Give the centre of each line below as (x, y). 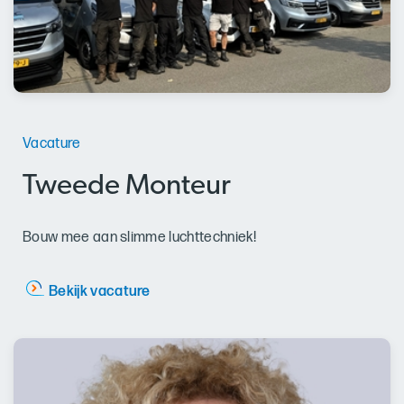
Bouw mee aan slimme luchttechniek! (139, 237)
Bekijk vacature (100, 291)
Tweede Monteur (127, 187)
